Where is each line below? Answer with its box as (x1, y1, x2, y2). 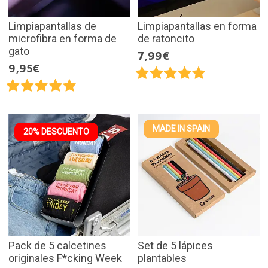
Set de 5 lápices (138, 239, 213, 252)
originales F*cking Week (8, 251, 122, 264)
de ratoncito (138, 32, 194, 45)
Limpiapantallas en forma (138, 20, 257, 33)
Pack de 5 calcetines (8, 239, 106, 252)
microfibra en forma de (8, 32, 117, 45)
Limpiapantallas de (8, 20, 96, 33)
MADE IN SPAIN (153, 124, 210, 134)
